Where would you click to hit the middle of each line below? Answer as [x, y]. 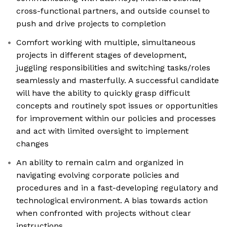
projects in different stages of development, [101, 55]
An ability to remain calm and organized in [100, 163]
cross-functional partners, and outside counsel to [113, 11]
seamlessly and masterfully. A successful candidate [118, 81]
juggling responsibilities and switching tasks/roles [113, 68]
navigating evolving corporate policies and [98, 175]
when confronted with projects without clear [104, 213]
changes [32, 144]
